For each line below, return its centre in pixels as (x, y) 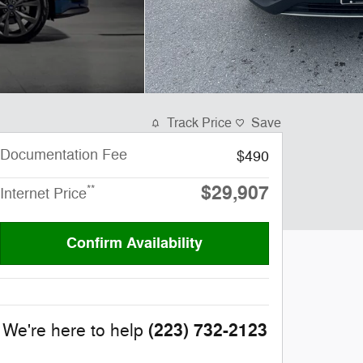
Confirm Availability (135, 243)
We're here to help (73, 331)
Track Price (199, 123)
